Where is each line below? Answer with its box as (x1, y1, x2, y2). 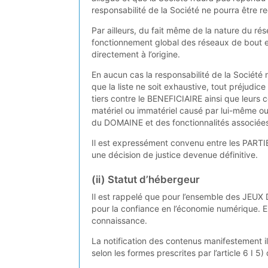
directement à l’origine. (92, 49, 180, 60)
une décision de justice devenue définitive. (92, 150, 258, 160)
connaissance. (92, 215, 147, 226)
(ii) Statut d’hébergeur (92, 173, 200, 186)
